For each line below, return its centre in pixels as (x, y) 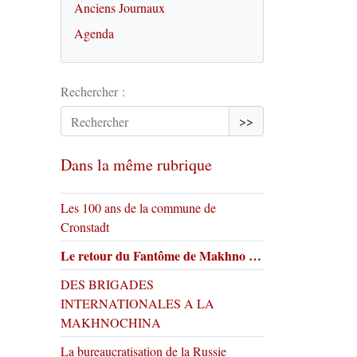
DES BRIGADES (107, 284)
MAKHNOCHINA (111, 322)
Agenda (94, 33)
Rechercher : (93, 91)
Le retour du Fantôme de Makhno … (161, 255)
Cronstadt (85, 227)
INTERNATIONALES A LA (137, 303)
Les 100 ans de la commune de (138, 208)
